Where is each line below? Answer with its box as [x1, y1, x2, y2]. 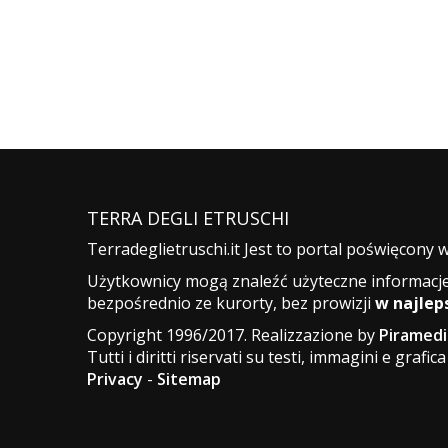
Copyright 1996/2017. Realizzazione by [87, 323, 379, 346]
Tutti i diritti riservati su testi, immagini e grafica [87, 345, 446, 368]
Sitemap [157, 367, 221, 390]
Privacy [87, 367, 143, 390]
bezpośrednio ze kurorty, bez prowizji [87, 291, 375, 314]
